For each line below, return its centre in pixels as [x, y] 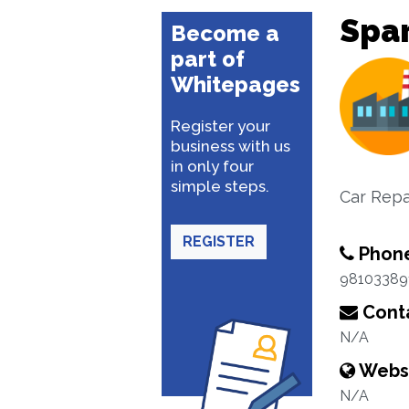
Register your [220, 126]
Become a [225, 33]
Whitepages [236, 84]
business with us [231, 146]
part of [208, 59]
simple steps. [220, 186]
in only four [212, 166]
